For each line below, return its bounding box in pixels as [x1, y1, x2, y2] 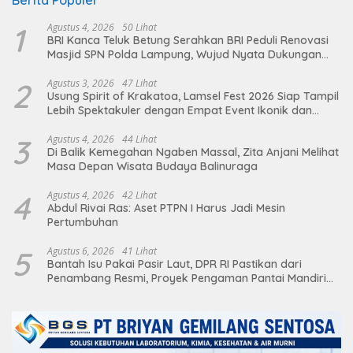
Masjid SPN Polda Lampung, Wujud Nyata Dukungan [47, 47, 321, 62]
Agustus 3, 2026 [47, 76, 114, 91]
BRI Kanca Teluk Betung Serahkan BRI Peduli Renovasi [47, 33, 329, 48]
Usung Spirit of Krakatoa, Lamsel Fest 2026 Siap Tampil [47, 89, 339, 104]
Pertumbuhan [47, 215, 118, 230]
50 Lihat [122, 20, 157, 35]
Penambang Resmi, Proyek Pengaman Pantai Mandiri [47, 271, 326, 286]
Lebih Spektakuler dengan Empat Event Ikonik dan [47, 103, 312, 118]
